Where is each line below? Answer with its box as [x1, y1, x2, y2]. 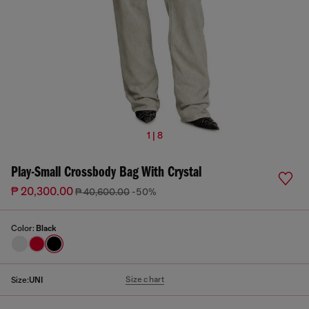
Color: [11, 223, 36, 233]
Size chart [126, 275, 165, 284]
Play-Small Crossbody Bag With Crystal [11, 165, 201, 181]
